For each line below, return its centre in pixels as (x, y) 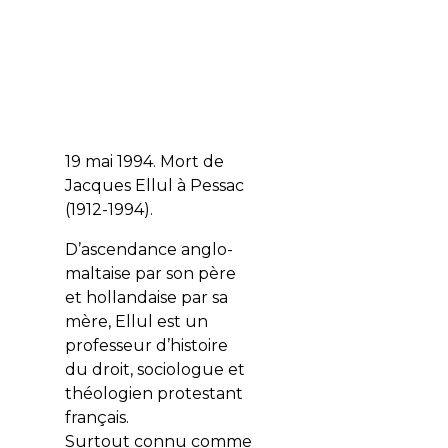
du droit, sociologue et (154, 370)
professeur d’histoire (146, 346)
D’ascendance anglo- (148, 250)
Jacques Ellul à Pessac (154, 186)
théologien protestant (153, 394)
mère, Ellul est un (136, 322)
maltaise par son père (150, 274)
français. (96, 418)
